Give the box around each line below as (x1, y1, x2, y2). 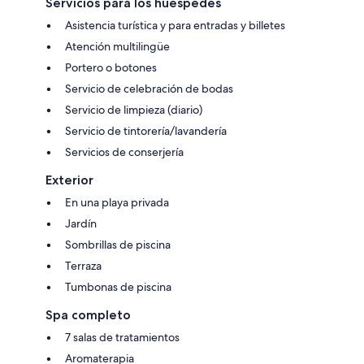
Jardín (65, 215, 97, 231)
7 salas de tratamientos (65, 329, 180, 344)
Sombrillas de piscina (65, 236, 171, 252)
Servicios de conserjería (65, 144, 184, 159)
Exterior (45, 171, 93, 188)
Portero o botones (65, 59, 157, 75)
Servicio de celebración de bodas (65, 80, 233, 96)
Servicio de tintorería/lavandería (65, 123, 227, 138)
